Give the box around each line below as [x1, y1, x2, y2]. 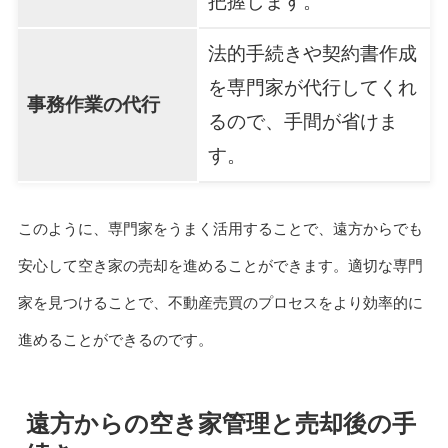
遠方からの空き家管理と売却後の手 [25, 410, 416, 437]
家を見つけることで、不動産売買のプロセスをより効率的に [17, 294, 423, 311]
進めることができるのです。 [17, 331, 213, 348]
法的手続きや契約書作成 [207, 43, 417, 65]
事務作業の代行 [26, 94, 160, 116]
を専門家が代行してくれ [207, 77, 417, 99]
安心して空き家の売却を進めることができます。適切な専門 [17, 257, 423, 274]
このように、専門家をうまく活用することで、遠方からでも [17, 220, 423, 237]
